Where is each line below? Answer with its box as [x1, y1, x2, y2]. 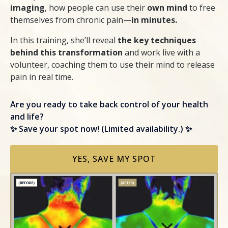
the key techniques [118, 35, 196, 46]
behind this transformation [10, 47, 123, 59]
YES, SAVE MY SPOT [72, 153, 156, 165]
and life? [10, 111, 44, 123]
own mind [147, 2, 187, 14]
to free [187, 2, 215, 14]
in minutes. [131, 14, 177, 26]
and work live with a [123, 47, 200, 59]
